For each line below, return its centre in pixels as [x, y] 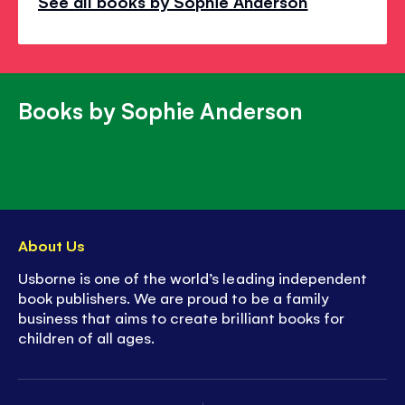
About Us [52, 245]
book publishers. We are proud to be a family [174, 297]
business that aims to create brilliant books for [181, 317]
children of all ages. [87, 337]
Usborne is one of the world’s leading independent [193, 277]
